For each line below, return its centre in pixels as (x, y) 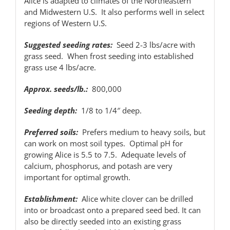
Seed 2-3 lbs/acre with (154, 44)
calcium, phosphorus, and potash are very (98, 166)
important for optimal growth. (77, 177)
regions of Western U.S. (65, 23)
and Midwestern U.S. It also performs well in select (114, 12)
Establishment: (51, 198)
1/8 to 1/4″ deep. (109, 110)
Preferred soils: (51, 132)
